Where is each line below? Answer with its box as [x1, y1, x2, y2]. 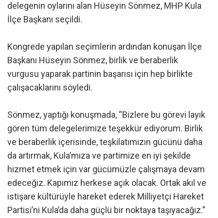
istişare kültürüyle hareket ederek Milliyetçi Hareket [7, 191, 204, 202]
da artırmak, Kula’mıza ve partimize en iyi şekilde [7, 150, 191, 161]
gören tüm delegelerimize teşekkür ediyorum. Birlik [7, 123, 203, 134]
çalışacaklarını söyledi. [7, 82, 92, 93]
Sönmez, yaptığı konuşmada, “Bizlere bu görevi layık [7, 109, 205, 120]
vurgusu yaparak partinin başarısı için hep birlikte [7, 69, 193, 79]
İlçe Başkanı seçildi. [7, 14, 82, 25]
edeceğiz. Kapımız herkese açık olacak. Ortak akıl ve [7, 178, 206, 188]
